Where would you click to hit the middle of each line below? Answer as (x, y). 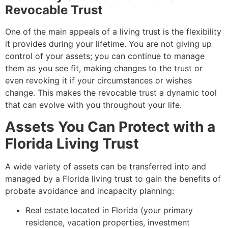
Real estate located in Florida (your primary (109, 210)
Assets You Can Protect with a (110, 126)
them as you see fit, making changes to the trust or (104, 68)
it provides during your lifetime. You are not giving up (108, 44)
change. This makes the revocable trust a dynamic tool (111, 93)
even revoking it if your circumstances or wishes (98, 81)
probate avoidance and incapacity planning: (90, 191)
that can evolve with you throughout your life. (93, 105)
